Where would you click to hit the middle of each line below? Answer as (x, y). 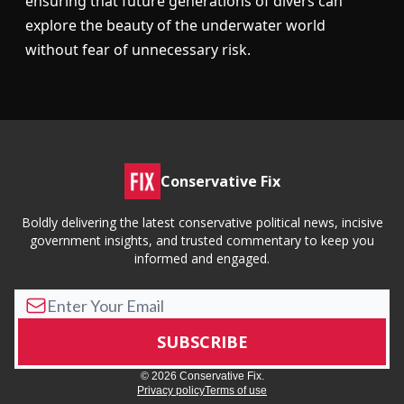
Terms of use (236, 391)
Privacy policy (171, 391)
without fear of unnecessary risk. (138, 50)
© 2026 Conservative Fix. (202, 376)
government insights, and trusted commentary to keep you (202, 241)
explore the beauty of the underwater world (175, 26)
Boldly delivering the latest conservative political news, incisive (202, 223)
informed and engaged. (202, 259)
